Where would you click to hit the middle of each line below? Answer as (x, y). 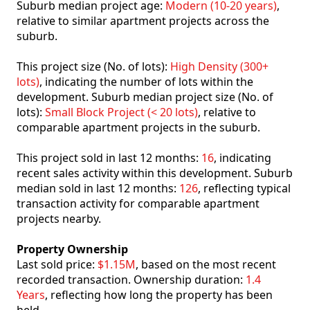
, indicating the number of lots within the (146, 82)
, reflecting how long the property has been (159, 295)
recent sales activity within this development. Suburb (155, 173)
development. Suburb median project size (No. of (145, 97)
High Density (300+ (219, 67)
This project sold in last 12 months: (109, 158)
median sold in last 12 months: (98, 189)
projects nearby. (59, 219)
